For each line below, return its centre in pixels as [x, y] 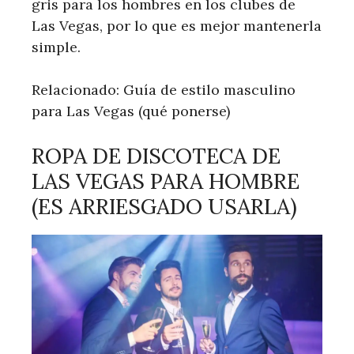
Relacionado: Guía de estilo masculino [164, 90]
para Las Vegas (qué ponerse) [131, 111]
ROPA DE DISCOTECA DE [156, 156]
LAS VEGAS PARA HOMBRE [166, 181]
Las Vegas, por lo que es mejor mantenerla [177, 26]
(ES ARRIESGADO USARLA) [164, 207]
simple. [56, 47]
